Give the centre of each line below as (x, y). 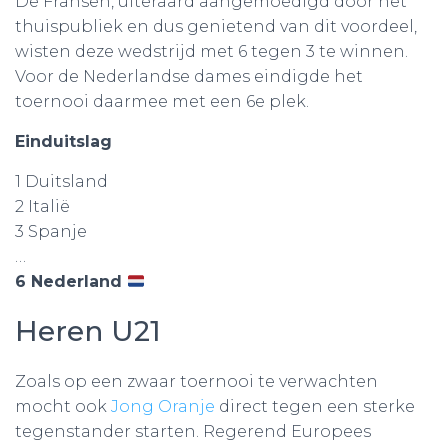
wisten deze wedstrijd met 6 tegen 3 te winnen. (211, 51)
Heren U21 (88, 331)
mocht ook (63, 406)
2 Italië (42, 206)
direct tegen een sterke (315, 406)
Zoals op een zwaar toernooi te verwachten (196, 381)
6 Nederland (71, 281)
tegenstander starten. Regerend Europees (193, 431)
